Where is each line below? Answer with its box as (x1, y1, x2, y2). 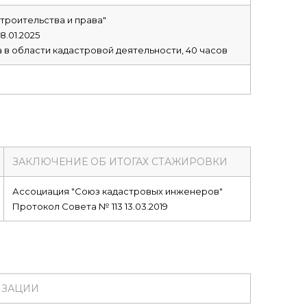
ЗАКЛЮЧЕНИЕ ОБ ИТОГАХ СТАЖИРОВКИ (12, 156, 228, 168)
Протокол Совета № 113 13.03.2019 (12, 201, 168, 212)
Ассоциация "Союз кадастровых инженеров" (12, 186, 223, 197)
